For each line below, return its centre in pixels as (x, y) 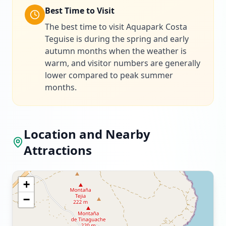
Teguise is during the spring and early (117, 39)
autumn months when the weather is (116, 51)
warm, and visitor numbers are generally (123, 63)
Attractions (58, 150)
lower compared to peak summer (109, 75)
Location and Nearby (87, 134)
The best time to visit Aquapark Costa (116, 27)
